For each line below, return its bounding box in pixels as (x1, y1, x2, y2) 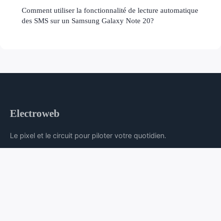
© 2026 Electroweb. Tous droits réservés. (45, 201, 176, 210)
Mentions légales (34, 162, 88, 171)
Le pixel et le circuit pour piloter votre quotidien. (10, 131, 166, 140)
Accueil (10, 162, 34, 171)
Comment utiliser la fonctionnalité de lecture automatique (22, 5, 198, 14)
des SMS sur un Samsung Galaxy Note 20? (22, 16, 154, 25)
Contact (88, 162, 113, 171)
